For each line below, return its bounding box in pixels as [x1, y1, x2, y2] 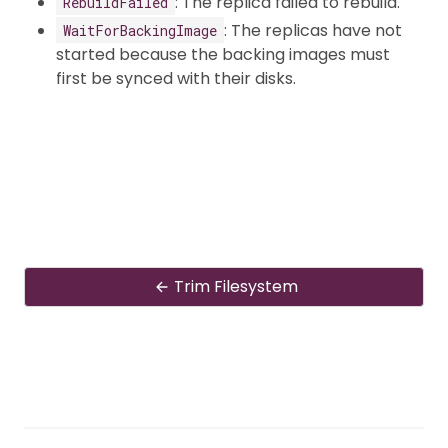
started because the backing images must [56, 42, 390, 66]
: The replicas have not [224, 18, 402, 42]
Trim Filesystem [174, 274, 298, 298]
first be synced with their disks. [56, 66, 296, 90]
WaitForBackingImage [63, 20, 217, 40]
